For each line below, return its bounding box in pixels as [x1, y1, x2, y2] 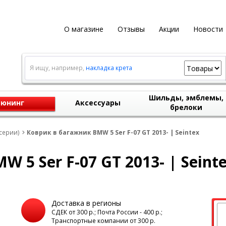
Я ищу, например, [29, 64, 86, 72]
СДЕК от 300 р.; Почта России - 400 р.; [51, 208, 162, 216]
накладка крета [85, 64, 132, 72]
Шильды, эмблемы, [149, 93, 223, 102]
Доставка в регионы [51, 198, 121, 208]
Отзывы [117, 24, 145, 34]
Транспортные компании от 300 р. [51, 216, 155, 225]
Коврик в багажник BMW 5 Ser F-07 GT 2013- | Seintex [27, 128, 199, 137]
